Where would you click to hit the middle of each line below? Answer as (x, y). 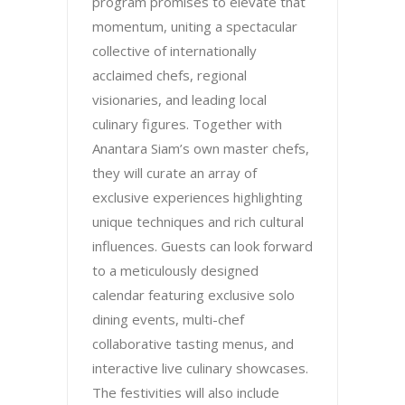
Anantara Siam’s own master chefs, (201, 148)
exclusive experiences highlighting (198, 197)
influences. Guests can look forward (202, 245)
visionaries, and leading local (179, 99)
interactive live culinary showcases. (200, 367)
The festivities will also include (186, 392)
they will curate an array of (174, 172)
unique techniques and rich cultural (198, 221)
